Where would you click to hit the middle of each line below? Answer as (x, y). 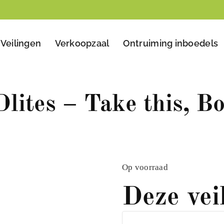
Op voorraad (145, 167)
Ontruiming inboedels (170, 43)
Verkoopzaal (82, 43)
